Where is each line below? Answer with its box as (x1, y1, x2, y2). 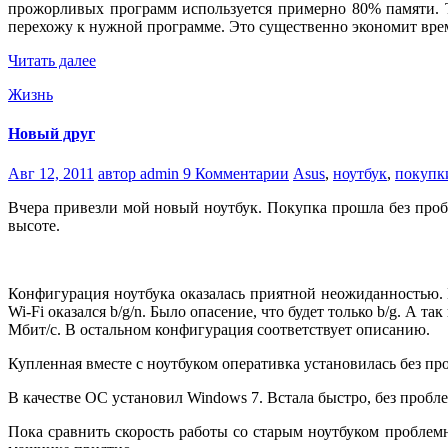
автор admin (98, 164, 183, 182)
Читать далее (8, 52, 96, 70)
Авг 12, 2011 (8, 164, 94, 182)
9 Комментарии (183, 164, 289, 182)
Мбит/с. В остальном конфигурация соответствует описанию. (8, 320, 430, 338)
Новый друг (8, 125, 95, 143)
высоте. (8, 216, 60, 234)
